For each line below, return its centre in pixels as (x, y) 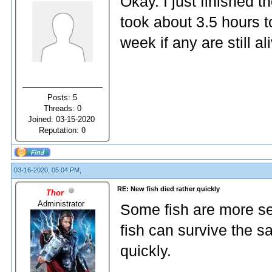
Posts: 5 (63, 97)
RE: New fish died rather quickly (168, 189)
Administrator (63, 203)
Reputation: (60, 130)
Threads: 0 (63, 108)
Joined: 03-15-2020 (63, 119)
